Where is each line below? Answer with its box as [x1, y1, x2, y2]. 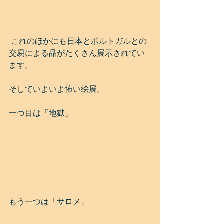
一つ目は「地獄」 [9, 109, 73, 118]
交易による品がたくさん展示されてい [9, 49, 145, 58]
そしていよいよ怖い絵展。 [9, 85, 105, 94]
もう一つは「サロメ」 [9, 197, 89, 206]
